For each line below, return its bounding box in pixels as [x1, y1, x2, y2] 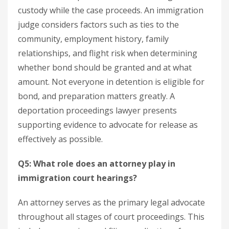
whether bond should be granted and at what [18, 62, 192, 73]
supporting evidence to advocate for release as [18, 119, 198, 130]
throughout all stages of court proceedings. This [18, 211, 204, 222]
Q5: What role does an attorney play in [18, 158, 175, 169]
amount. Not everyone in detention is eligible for [18, 76, 204, 87]
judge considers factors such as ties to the [18, 19, 179, 30]
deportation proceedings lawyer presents [18, 105, 177, 116]
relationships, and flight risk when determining [18, 48, 197, 59]
